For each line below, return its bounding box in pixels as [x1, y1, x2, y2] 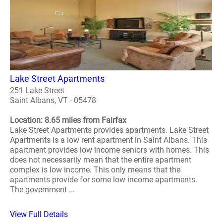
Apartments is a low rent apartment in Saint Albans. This [10, 135, 207, 145]
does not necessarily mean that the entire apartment [10, 155, 191, 165]
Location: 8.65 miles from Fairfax [10, 115, 126, 125]
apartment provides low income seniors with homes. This [10, 145, 209, 155]
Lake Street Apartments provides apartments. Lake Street [10, 125, 209, 135]
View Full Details [10, 209, 68, 219]
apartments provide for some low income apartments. [10, 174, 197, 184]
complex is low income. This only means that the [10, 165, 180, 174]
